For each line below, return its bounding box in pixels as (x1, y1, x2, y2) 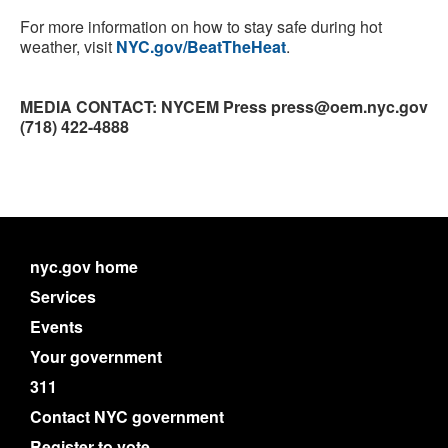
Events (30, 315, 83, 338)
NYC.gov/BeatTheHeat (116, 35, 286, 58)
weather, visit (20, 35, 116, 58)
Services (30, 285, 96, 308)
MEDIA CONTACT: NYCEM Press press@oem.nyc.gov (20, 95, 428, 118)
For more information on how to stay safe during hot (20, 15, 382, 38)
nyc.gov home (30, 255, 138, 278)
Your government (30, 345, 162, 368)
